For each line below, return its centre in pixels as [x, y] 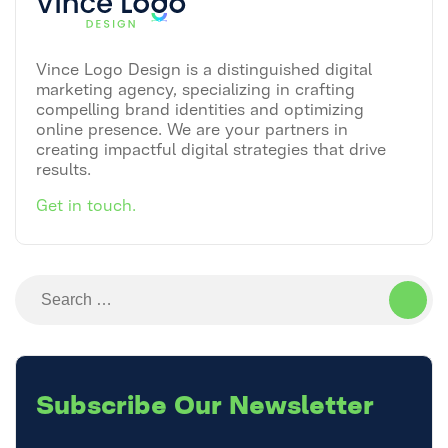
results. [63, 167]
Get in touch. [86, 203]
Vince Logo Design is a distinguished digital [204, 67]
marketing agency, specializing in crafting [195, 87]
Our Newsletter [274, 401]
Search [47, 290]
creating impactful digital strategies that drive [211, 147]
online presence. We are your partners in [192, 127]
